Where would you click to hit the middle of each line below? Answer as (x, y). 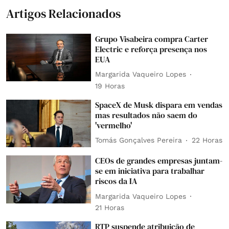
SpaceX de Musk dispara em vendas (159, 105)
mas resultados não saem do (146, 115)
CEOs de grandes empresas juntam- (159, 161)
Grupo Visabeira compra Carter (152, 39)
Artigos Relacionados (63, 13)
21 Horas (110, 208)
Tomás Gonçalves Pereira (139, 140)
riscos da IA (116, 181)
